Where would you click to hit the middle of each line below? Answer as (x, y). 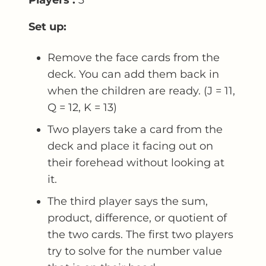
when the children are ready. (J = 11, (141, 90)
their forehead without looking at (136, 162)
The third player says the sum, (128, 201)
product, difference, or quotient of (137, 217)
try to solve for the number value (135, 251)
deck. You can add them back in (133, 74)
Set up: (47, 26)
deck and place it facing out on (130, 145)
